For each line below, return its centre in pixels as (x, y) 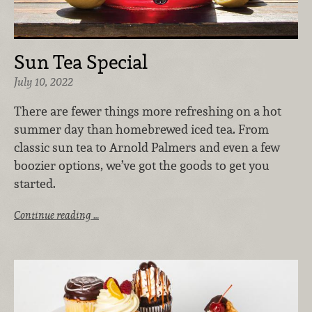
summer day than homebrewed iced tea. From (141, 129)
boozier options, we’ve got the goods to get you (142, 165)
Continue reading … (56, 214)
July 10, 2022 (44, 82)
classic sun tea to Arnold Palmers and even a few (147, 147)
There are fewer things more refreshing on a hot (148, 111)
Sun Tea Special (81, 62)
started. (35, 183)
